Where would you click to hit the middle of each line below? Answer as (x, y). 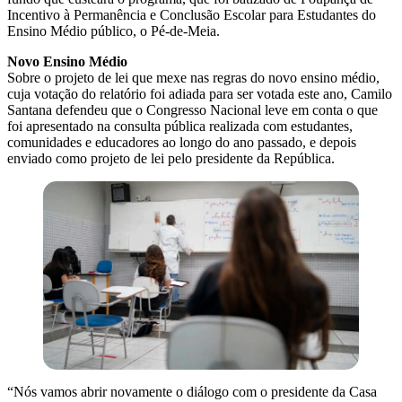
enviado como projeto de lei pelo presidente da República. (171, 158)
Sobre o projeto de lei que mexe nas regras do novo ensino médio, (193, 77)
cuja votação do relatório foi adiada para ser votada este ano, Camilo (200, 93)
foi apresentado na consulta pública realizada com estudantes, (180, 126)
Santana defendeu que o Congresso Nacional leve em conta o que (192, 109)
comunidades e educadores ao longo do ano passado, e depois (182, 142)
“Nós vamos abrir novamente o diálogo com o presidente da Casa (192, 392)
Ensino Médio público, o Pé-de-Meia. (114, 31)
